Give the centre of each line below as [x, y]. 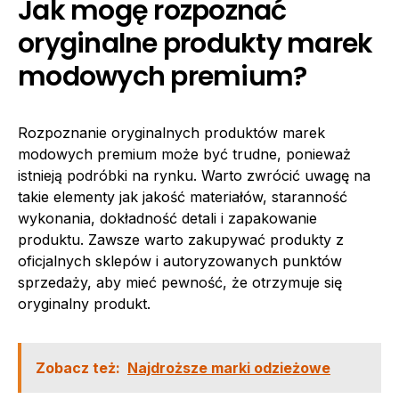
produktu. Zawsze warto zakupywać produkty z [181, 240]
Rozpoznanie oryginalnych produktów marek [171, 133]
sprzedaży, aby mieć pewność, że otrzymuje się [180, 282]
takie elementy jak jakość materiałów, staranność [183, 197]
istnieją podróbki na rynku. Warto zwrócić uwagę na [194, 175]
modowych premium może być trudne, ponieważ [184, 154]
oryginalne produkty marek [195, 44]
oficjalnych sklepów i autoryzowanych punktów [180, 261]
